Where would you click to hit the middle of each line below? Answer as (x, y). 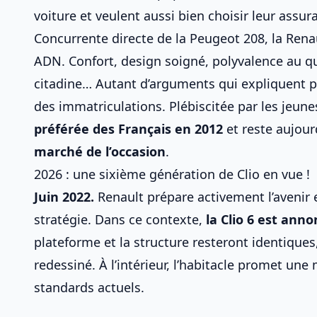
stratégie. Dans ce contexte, (120, 219)
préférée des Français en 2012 (128, 129)
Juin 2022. (64, 197)
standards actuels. (89, 287)
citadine (58, 83)
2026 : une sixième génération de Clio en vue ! (172, 174)
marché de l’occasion (100, 151)
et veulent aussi (127, 16)
